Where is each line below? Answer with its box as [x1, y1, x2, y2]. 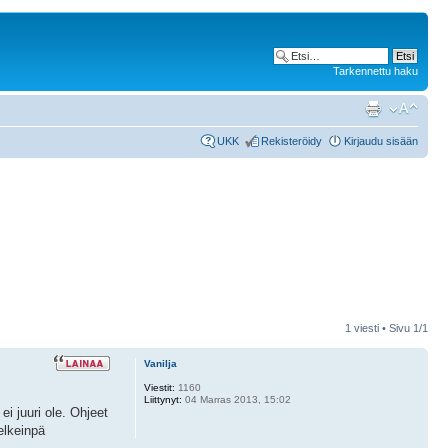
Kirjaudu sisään [344, 134, 418, 147]
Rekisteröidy [261, 134, 322, 147]
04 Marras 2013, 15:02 [181, 393, 291, 405]
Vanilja [143, 357, 177, 369]
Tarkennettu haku [333, 65, 418, 77]
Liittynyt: [143, 393, 182, 405]
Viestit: [143, 381, 175, 393]
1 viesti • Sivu [345, 321, 413, 334]
